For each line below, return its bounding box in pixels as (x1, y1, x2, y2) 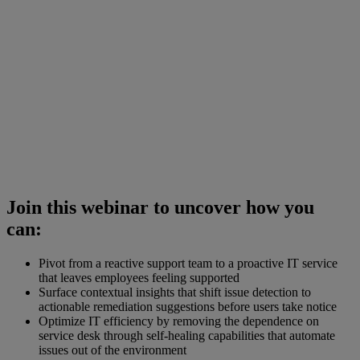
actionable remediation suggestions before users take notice (39, 299, 337, 313)
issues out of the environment (39, 342, 186, 357)
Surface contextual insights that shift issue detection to (39, 284, 311, 299)
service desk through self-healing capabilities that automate (39, 328, 335, 342)
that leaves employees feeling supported (39, 270, 239, 284)
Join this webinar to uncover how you (6, 196, 314, 218)
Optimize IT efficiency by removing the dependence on (39, 313, 319, 328)
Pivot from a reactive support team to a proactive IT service (39, 256, 337, 270)
